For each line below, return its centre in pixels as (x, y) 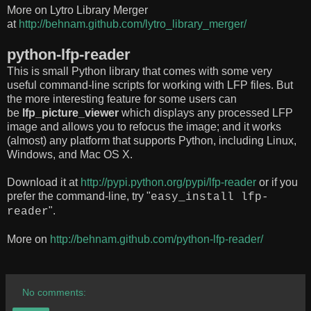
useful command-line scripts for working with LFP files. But (150, 85)
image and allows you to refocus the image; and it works (144, 126)
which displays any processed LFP (206, 112)
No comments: (54, 292)
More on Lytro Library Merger (77, 10)
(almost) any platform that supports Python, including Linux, (152, 140)
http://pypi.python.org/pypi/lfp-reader (168, 182)
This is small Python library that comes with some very (140, 71)
